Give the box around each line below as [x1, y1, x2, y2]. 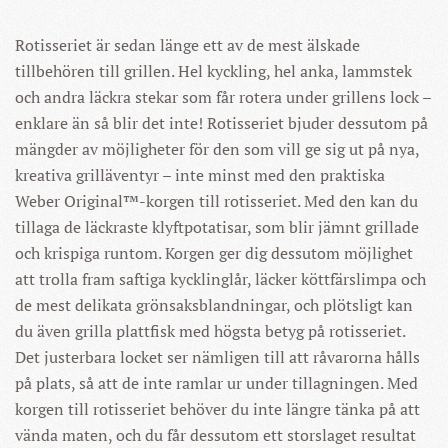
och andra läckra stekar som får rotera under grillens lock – [15, 86, 431, 108]
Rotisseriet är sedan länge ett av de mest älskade [15, 34, 360, 56]
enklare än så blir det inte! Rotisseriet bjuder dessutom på [15, 112, 428, 134]
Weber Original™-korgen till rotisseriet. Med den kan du [15, 190, 418, 212]
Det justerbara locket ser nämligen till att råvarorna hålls [15, 346, 420, 368]
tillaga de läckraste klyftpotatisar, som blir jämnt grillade [15, 216, 419, 238]
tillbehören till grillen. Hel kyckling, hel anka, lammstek [15, 60, 412, 82]
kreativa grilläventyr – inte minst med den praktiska [15, 164, 385, 186]
